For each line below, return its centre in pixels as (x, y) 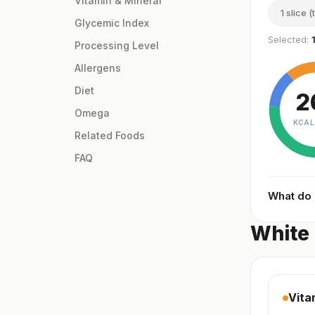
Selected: (290, 40)
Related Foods (110, 136)
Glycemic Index (112, 23)
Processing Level (117, 46)
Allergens (98, 68)
